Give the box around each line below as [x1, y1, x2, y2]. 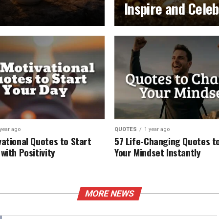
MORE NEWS [84, 189, 135, 198]
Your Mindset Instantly [114, 145, 201, 159]
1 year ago [144, 126, 170, 132]
